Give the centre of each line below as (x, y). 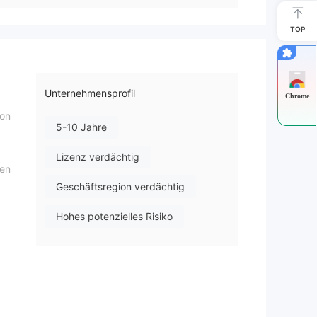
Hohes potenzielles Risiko (114, 217)
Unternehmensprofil (90, 93)
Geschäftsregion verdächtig (120, 187)
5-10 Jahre (81, 127)
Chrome (297, 96)
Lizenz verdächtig (98, 157)
